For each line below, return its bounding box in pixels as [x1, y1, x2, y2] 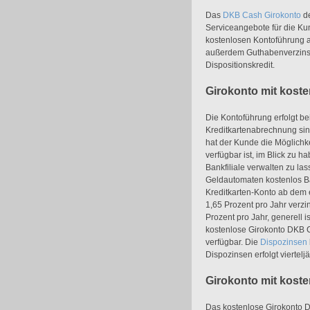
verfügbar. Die [206, 237, 260, 247]
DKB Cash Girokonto [223, 10, 301, 20]
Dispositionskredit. [206, 60, 275, 70]
